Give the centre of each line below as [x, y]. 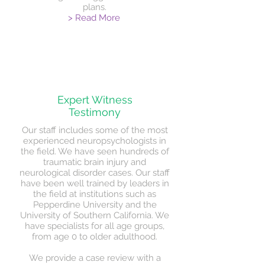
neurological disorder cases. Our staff [95, 173]
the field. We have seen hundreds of [95, 151]
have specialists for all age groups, [95, 226]
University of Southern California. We [95, 215]
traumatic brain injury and [95, 162]
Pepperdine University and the [95, 205]
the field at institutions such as [95, 194]
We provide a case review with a [95, 258]
